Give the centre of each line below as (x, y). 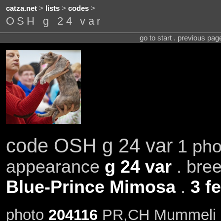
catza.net (21, 9)
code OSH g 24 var (89, 145)
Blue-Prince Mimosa (91, 187)
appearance (55, 166)
